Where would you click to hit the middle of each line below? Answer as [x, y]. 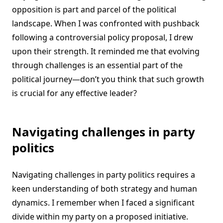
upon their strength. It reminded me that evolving [106, 52]
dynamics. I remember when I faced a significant [103, 203]
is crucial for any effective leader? [74, 93]
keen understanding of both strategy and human [105, 189]
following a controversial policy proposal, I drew [103, 38]
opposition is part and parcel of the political [94, 10]
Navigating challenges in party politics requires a [104, 175]
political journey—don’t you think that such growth [108, 79]
